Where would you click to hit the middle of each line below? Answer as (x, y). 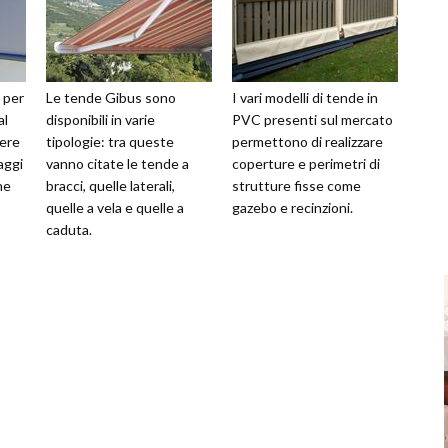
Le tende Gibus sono (111, 98)
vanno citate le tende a (117, 164)
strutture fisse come (296, 186)
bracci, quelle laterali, (110, 186)
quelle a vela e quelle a (115, 208)
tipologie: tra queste (110, 142)
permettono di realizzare (307, 142)
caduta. (69, 230)
